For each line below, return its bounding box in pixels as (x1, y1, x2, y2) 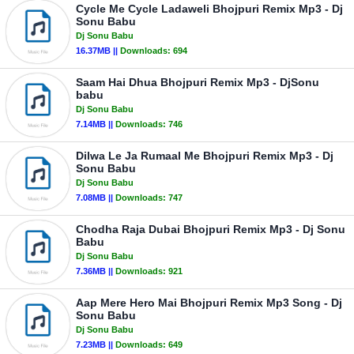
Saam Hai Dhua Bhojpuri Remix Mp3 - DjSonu (76, 76, 319, 88)
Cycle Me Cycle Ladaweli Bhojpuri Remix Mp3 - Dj (76, 2, 343, 15)
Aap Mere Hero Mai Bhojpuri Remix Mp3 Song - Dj (76, 296, 342, 309)
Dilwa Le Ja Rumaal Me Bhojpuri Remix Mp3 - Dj (76, 149, 333, 162)
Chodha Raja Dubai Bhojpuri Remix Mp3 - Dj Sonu (76, 223, 345, 235)
